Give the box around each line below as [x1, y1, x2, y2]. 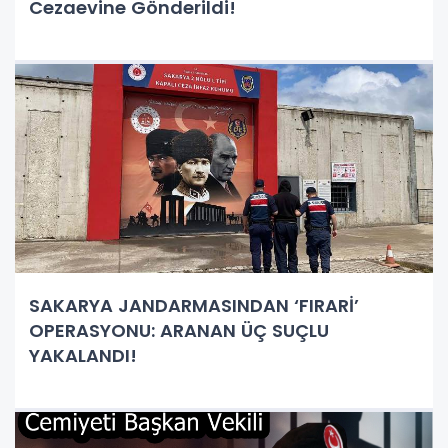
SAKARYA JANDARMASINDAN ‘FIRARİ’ [29, 292, 359, 318]
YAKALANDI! [29, 342, 137, 368]
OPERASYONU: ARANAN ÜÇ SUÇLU [29, 317, 329, 343]
